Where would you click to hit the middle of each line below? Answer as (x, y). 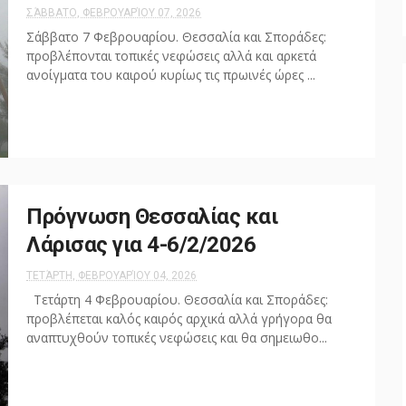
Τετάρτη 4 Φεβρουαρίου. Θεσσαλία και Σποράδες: (177, 300)
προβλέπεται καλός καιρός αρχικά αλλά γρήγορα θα (179, 319)
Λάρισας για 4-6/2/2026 (141, 245)
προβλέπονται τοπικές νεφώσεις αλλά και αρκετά (171, 56)
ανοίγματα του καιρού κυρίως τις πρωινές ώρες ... (171, 75)
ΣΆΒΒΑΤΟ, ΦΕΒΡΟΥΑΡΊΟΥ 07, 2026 (114, 13)
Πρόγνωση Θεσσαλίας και (152, 217)
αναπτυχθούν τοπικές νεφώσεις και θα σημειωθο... (177, 338)
